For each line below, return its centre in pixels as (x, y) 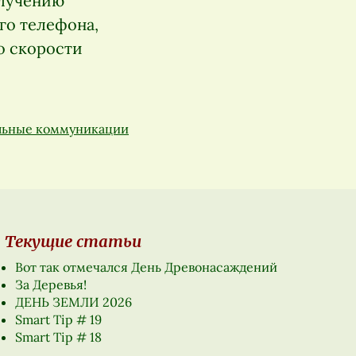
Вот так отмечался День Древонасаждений (146, 267)
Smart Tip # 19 (58, 320)
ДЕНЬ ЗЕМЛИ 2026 (73, 302)
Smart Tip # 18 (58, 337)
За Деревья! (50, 285)
